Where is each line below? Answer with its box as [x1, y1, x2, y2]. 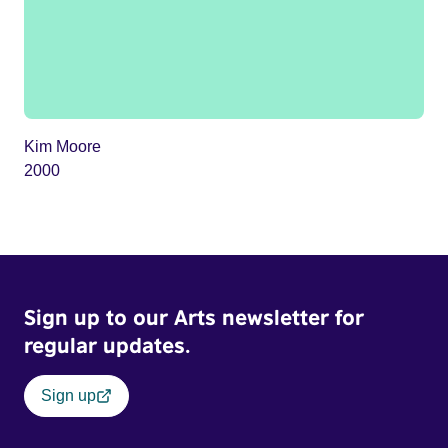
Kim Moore [24, 137, 101, 155]
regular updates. [24, 332, 190, 358]
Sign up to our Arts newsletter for [24, 304, 364, 330]
